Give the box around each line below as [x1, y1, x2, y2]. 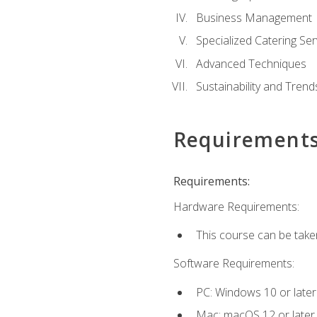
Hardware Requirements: [173, 198, 299, 214]
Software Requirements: [173, 255, 294, 272]
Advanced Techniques [195, 55, 306, 71]
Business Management [195, 9, 312, 25]
